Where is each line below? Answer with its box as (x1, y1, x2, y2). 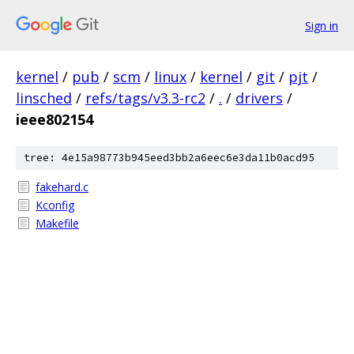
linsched (16, 88, 72, 107)
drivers (235, 88, 283, 107)
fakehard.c (36, 179, 88, 194)
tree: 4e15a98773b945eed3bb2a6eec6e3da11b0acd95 (24, 151, 314, 164)
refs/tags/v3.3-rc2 (85, 88, 205, 107)
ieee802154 (16, 110, 93, 129)
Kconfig (36, 198, 74, 213)
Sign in (305, 17, 338, 33)
